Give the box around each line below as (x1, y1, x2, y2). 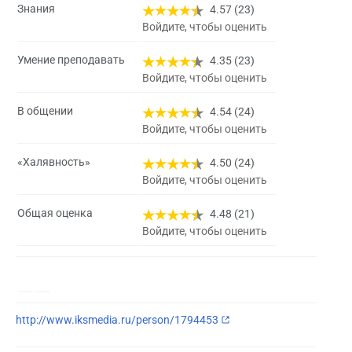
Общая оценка (17, 207, 93, 220)
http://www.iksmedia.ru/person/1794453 (16, 313, 218, 326)
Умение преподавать (17, 53, 125, 67)
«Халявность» (17, 156, 90, 169)
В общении (17, 104, 73, 118)
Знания (17, 2, 55, 16)
